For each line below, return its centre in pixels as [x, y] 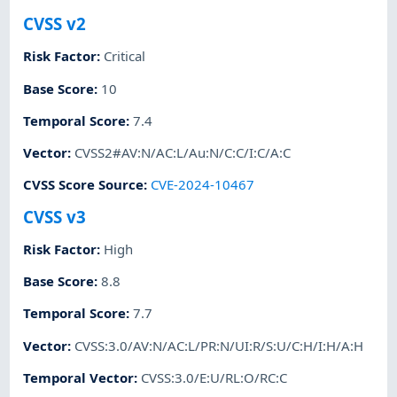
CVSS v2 [55, 24]
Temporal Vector [79, 377]
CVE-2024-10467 [203, 185]
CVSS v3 [55, 216]
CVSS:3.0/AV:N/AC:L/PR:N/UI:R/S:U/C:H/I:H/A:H [219, 345]
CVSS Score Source [84, 185]
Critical [125, 56]
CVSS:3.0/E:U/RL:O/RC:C [214, 377]
